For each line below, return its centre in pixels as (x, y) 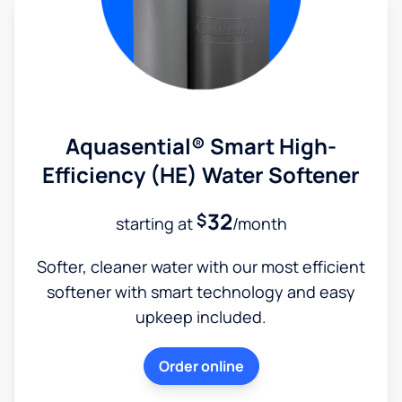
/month (259, 223)
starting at (156, 223)
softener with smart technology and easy (201, 291)
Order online (201, 366)
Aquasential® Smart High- (201, 145)
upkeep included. (201, 316)
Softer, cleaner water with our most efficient (201, 266)
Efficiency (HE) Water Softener (201, 174)
